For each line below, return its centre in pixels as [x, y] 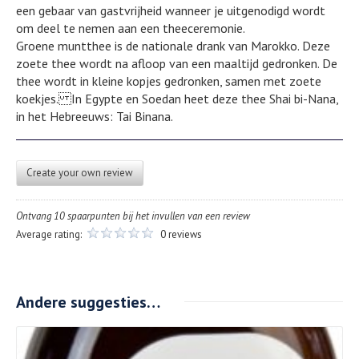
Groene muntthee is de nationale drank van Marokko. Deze [173, 45]
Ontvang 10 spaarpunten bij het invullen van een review [133, 216]
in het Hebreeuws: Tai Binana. [95, 116]
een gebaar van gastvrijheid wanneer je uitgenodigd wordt [171, 10]
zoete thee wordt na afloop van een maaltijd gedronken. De [177, 63]
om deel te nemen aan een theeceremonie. [131, 28]
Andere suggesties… [88, 302]
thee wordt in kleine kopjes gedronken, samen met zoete [169, 81]
